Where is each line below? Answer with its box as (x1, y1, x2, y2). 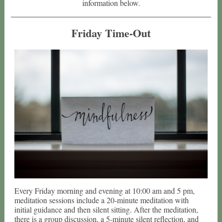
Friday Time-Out (71, 25, 151, 41)
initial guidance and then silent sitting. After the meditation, (14, 204, 198, 215)
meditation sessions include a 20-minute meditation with (14, 195, 189, 205)
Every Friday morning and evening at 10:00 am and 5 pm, (14, 185, 195, 196)
